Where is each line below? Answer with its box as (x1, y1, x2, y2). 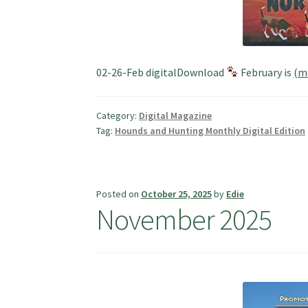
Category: (96, 109, 140, 122)
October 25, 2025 (141, 188, 212, 200)
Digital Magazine (139, 109, 212, 122)
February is (239, 65, 294, 79)
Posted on (96, 188, 142, 200)
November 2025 (96, 201, 272, 237)
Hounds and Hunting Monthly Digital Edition (115, 124, 306, 137)
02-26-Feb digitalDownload (96, 65, 227, 79)
